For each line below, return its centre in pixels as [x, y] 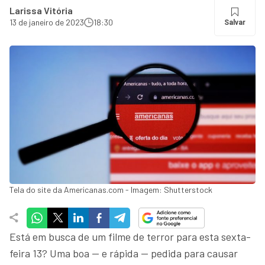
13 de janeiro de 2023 [47, 22]
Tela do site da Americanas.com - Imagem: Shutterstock [111, 189]
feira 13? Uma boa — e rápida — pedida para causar [124, 253]
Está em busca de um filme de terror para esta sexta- [130, 236]
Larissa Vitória [41, 10]
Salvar [235, 22]
